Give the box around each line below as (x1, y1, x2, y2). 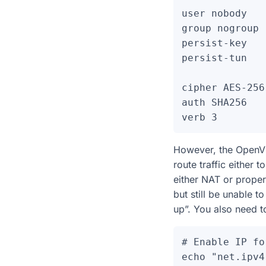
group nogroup (182, 23, 259, 34)
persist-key (182, 37, 247, 49)
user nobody (182, 8, 247, 19)
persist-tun (182, 52, 247, 64)
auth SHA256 (182, 97, 247, 108)
